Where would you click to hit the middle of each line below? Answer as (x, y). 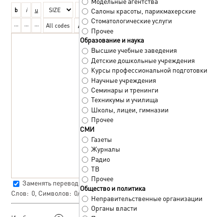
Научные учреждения (124, 80)
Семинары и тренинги (125, 90)
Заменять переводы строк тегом (71, 183)
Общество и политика (113, 188)
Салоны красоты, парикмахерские (143, 11)
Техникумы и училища (124, 100)
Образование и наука (112, 40)
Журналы (106, 149)
